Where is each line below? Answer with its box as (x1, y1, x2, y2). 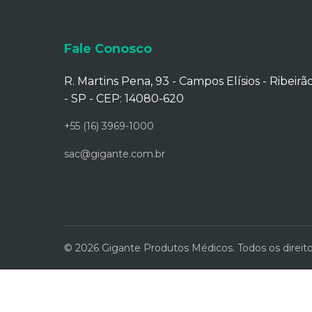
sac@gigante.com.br (64, 148, 165, 160)
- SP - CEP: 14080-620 (64, 92, 184, 105)
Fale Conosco (64, 41, 152, 56)
